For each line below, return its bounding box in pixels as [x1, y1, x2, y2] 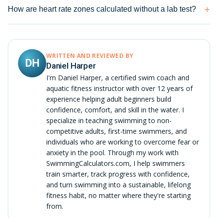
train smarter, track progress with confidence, [46, 169, 190, 179]
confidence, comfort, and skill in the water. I [46, 105, 184, 114]
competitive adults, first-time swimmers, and [46, 126, 187, 136]
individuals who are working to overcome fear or [46, 137, 199, 146]
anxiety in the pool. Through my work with [46, 147, 179, 157]
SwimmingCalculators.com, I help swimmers [46, 158, 185, 168]
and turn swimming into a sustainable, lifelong [46, 180, 191, 189]
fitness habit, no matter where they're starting [46, 190, 191, 200]
